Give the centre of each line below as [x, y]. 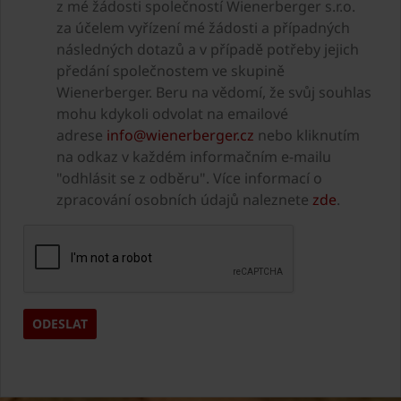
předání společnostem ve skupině [171, 70]
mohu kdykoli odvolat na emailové [172, 113]
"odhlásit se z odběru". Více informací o [189, 178]
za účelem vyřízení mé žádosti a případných [203, 27]
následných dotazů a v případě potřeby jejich [208, 49]
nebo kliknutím [307, 135]
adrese [81, 135]
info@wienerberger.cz [180, 135]
